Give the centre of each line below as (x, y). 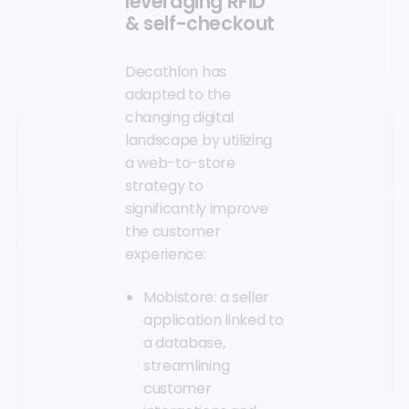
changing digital (179, 118)
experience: (166, 255)
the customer (173, 232)
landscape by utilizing (199, 141)
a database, (184, 343)
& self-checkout (200, 23)
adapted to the (178, 95)
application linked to (214, 320)
